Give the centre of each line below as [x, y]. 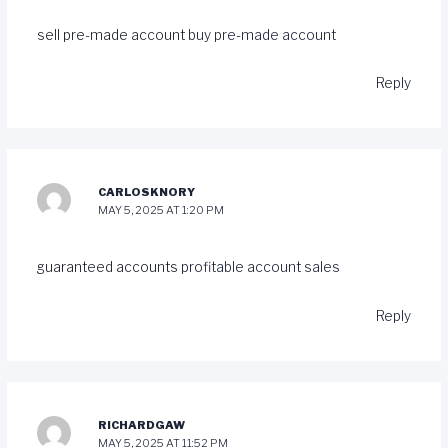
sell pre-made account [112, 34]
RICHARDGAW [142, 424]
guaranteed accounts [108, 267]
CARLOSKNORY [147, 192]
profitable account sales [260, 267]
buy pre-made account [261, 34]
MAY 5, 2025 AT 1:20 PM [161, 210]
